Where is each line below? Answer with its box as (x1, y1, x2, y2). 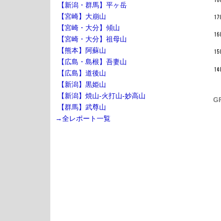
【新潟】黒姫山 (58, 80, 106, 88)
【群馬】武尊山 (58, 103, 106, 111)
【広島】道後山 (58, 69, 106, 77)
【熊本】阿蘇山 (58, 46, 106, 54)
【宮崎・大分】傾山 (58, 24, 120, 32)
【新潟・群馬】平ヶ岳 (58, 1, 127, 9)
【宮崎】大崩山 (58, 12, 106, 20)
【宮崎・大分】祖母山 (58, 35, 127, 43)
